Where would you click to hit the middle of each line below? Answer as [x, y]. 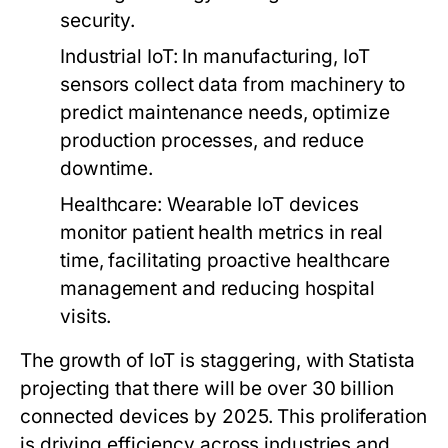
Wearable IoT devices [260, 204]
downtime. [107, 168]
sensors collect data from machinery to [233, 84]
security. [98, 20]
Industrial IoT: [119, 56]
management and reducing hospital [217, 288]
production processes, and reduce [212, 140]
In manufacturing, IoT [273, 56]
